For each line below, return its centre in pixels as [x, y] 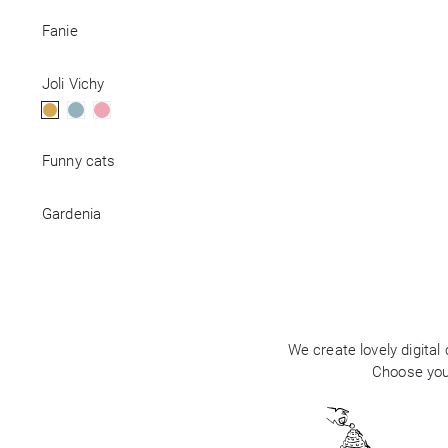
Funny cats [79, 161]
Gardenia [72, 214]
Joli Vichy [73, 84]
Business [54, 39]
